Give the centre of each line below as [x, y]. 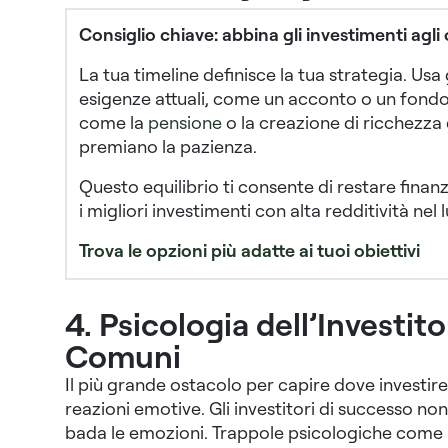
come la [113, 122]
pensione [184, 122]
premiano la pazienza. [167, 146]
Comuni [122, 356]
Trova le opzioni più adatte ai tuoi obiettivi [249, 250]
